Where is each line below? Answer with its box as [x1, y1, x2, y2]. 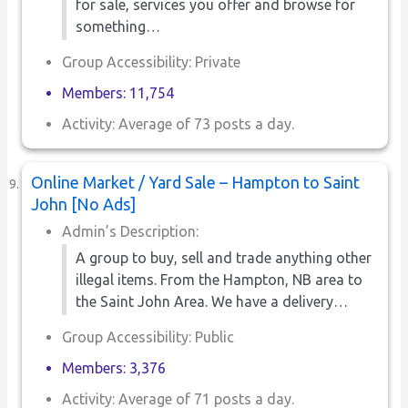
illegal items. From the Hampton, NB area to [76, 270, 363, 288]
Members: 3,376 [62, 359, 167, 376]
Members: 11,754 [62, 84, 175, 101]
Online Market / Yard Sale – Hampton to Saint [31, 172, 361, 191]
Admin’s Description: [62, 222, 199, 240]
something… [76, 17, 161, 35]
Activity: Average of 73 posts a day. [62, 115, 295, 132]
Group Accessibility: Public [62, 328, 235, 345]
